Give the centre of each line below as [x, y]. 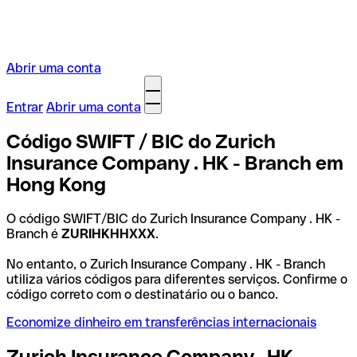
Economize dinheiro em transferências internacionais [161, 322]
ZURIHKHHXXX [108, 233]
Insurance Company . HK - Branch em [175, 163]
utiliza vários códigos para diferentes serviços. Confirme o [177, 279]
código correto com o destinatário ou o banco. [142, 294]
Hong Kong [56, 184]
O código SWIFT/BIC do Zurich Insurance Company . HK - [173, 218]
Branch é [34, 233]
